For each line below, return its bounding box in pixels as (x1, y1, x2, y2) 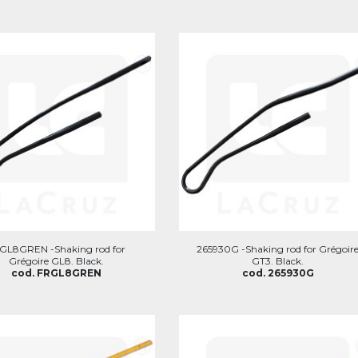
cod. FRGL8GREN (10, 266, 101, 279)
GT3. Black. (252, 254, 304, 267)
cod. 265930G (241, 266, 314, 279)
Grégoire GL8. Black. (8, 254, 104, 267)
